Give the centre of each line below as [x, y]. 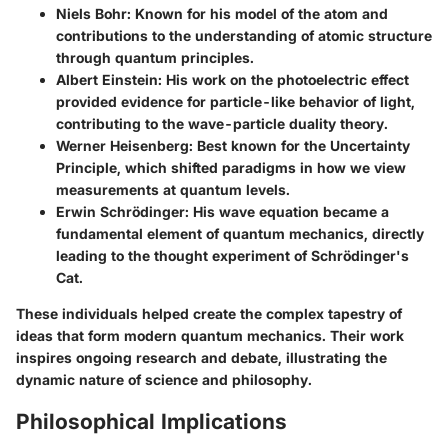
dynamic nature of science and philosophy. [164, 380]
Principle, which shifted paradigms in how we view [231, 168]
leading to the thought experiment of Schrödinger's [232, 256]
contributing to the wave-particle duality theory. [222, 124]
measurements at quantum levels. [173, 190]
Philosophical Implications [151, 422]
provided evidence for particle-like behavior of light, [235, 102]
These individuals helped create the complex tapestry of [209, 314]
